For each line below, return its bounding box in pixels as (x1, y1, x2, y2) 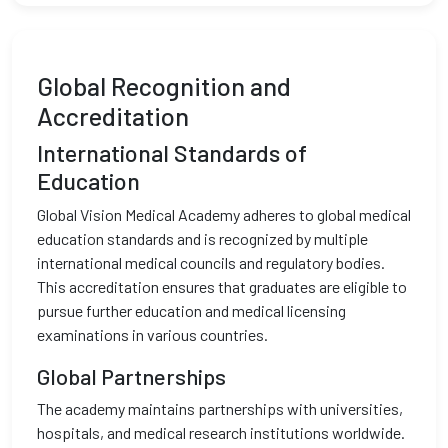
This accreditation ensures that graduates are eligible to (37, 277, 407, 296)
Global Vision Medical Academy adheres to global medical (37, 205, 411, 224)
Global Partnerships (37, 363, 226, 389)
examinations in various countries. (37, 325, 268, 344)
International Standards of (37, 139, 307, 167)
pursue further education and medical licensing (37, 301, 346, 320)
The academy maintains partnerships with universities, (37, 399, 403, 418)
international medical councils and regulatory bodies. (37, 253, 385, 272)
